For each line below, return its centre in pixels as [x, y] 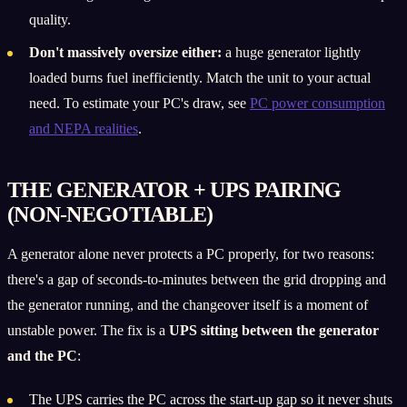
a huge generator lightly [291, 52]
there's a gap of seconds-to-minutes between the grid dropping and [197, 279]
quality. [50, 19]
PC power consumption [318, 103]
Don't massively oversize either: [125, 52]
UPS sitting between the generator [274, 330]
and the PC [42, 355]
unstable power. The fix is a [88, 330]
